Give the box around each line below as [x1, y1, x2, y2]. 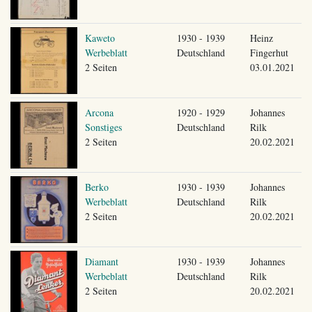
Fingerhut [249, 45, 288, 59]
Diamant [84, 254, 118, 268]
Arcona [84, 105, 114, 119]
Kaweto [84, 31, 115, 45]
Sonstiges [84, 120, 122, 134]
